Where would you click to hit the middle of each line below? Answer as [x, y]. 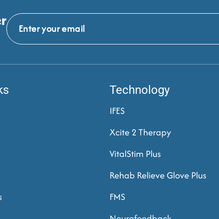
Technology [140, 90]
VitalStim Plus [135, 154]
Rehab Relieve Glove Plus [158, 175]
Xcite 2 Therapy [140, 132]
